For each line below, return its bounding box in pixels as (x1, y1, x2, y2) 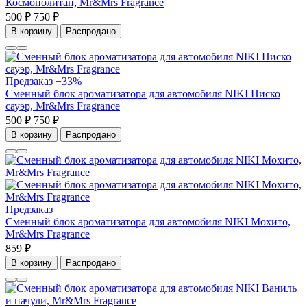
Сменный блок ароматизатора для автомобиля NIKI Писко (5, 88, 280, 100)
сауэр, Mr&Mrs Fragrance (5, 100, 120, 112)
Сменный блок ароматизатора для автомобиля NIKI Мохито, (5, 216, 291, 228)
